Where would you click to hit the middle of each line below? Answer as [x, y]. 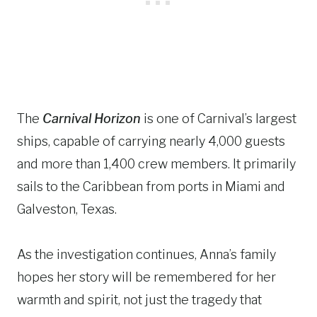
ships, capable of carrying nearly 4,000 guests [151, 141]
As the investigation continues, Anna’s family [146, 254]
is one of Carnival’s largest [219, 119]
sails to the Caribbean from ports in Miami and [151, 186]
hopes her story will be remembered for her [146, 277]
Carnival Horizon [92, 119]
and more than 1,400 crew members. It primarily [156, 164]
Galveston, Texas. [67, 209]
